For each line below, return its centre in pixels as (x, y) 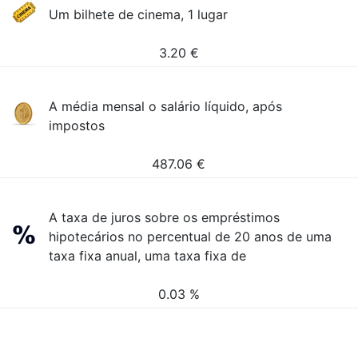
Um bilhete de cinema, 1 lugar (139, 14)
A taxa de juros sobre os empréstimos (165, 217)
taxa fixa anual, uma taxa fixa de (148, 256)
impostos (77, 125)
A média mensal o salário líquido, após (166, 106)
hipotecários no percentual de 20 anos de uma (191, 237)
